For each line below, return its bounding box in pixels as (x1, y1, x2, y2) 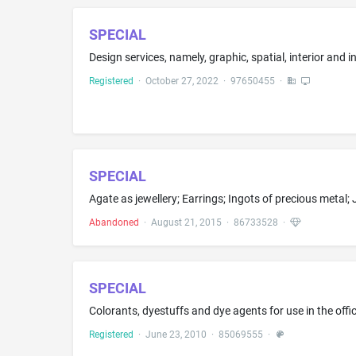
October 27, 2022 (145, 75, 219, 87)
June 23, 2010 (145, 328, 207, 340)
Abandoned (89, 216, 139, 228)
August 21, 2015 (151, 216, 222, 228)
